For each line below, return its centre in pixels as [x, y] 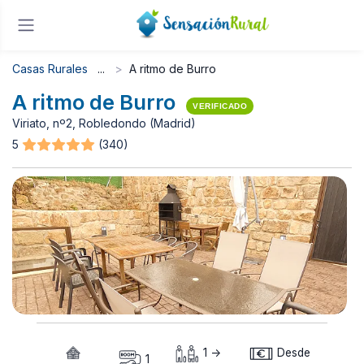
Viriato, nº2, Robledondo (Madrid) [104, 123]
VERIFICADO [220, 106]
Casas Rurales [50, 69]
